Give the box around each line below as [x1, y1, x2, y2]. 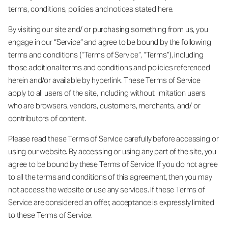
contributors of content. [8, 113, 86, 123]
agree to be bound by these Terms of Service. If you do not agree [8, 159, 218, 169]
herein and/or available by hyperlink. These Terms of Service [8, 75, 201, 85]
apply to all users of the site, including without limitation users [8, 88, 206, 98]
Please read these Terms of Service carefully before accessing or [8, 133, 219, 144]
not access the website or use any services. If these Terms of [8, 184, 205, 194]
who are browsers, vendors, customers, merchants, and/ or [8, 100, 201, 110]
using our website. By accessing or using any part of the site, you [8, 146, 217, 156]
